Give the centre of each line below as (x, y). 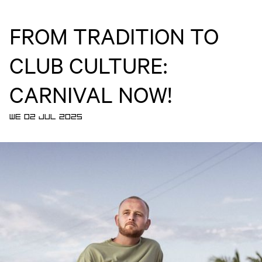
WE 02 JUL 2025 (46, 117)
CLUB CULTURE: (88, 65)
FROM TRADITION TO (114, 36)
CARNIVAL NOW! (91, 94)
